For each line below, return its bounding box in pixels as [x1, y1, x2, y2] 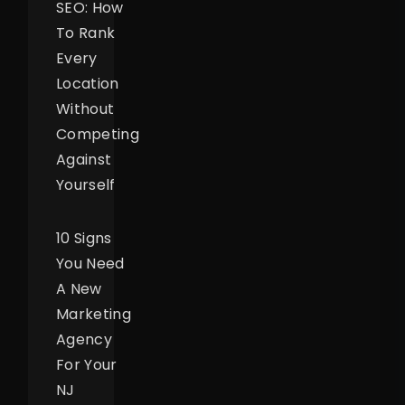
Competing [56, 124, 139, 146]
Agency [56, 329, 112, 351]
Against [56, 149, 112, 171]
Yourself [56, 174, 116, 196]
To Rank [56, 23, 116, 44]
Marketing [56, 304, 131, 325]
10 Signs [56, 228, 112, 250]
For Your [56, 354, 118, 376]
